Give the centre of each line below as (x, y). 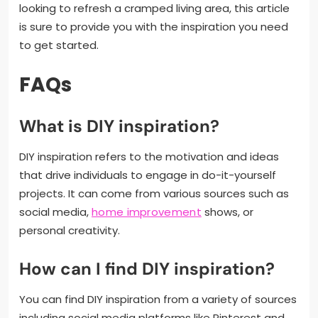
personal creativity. (70, 231)
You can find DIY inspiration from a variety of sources (158, 300)
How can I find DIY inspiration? (147, 269)
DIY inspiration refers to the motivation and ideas (149, 157)
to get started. (59, 45)
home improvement (147, 212)
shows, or (227, 212)
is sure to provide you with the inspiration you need (154, 27)
